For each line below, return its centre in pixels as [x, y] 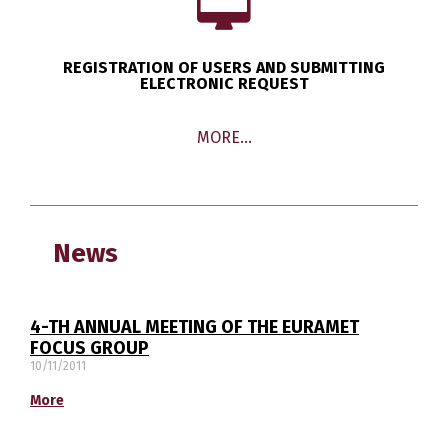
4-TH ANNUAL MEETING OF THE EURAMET [194, 327]
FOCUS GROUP [89, 348]
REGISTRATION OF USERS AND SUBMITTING [224, 68]
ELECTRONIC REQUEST [224, 84]
